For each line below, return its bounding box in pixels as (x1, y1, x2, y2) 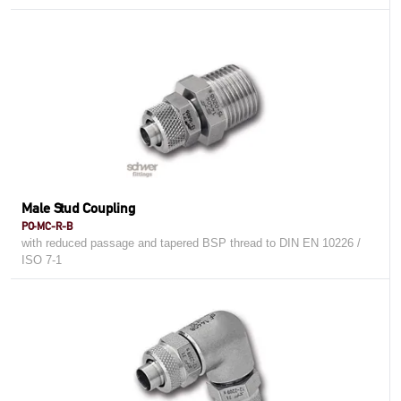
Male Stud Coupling (21, 200, 135, 217)
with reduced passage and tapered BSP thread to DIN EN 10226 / (21, 236, 361, 250)
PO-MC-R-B (21, 219, 73, 233)
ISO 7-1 (21, 253, 62, 267)
